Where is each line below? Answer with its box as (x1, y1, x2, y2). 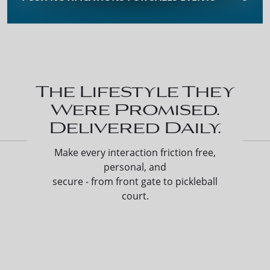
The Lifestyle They (35, 77, 235, 103)
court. (121, 189, 149, 202)
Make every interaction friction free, (54, 145, 216, 159)
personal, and (104, 160, 166, 174)
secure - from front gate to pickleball (52, 174, 218, 188)
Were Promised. (50, 95, 220, 121)
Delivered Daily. (49, 113, 221, 139)
